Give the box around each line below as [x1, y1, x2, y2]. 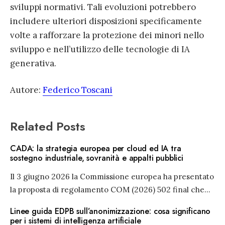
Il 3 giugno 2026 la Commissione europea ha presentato [10, 172, 214, 182]
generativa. [10, 58, 56, 69]
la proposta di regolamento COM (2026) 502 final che [10, 185, 204, 195]
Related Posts [10, 118, 85, 136]
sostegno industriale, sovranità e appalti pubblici [10, 152, 183, 164]
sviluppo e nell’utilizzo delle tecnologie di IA [10, 44, 190, 55]
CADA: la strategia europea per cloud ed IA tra [10, 143, 181, 155]
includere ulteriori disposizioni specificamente [10, 16, 202, 27]
